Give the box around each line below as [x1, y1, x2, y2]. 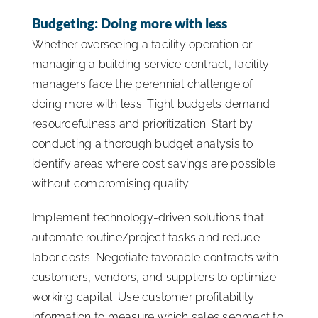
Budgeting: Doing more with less [32, 14, 227, 31]
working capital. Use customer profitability [32, 290, 255, 305]
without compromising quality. [32, 177, 191, 191]
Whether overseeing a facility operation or [32, 38, 253, 52]
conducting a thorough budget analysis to [32, 137, 253, 151]
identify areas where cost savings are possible [32, 157, 276, 171]
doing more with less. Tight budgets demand [32, 97, 270, 111]
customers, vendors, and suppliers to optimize [32, 270, 276, 285]
